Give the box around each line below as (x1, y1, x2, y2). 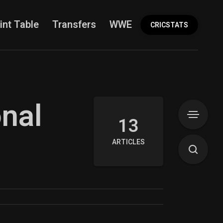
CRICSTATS (150, 20, 188, 30)
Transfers (52, 17, 96, 32)
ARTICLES (112, 137, 145, 147)
